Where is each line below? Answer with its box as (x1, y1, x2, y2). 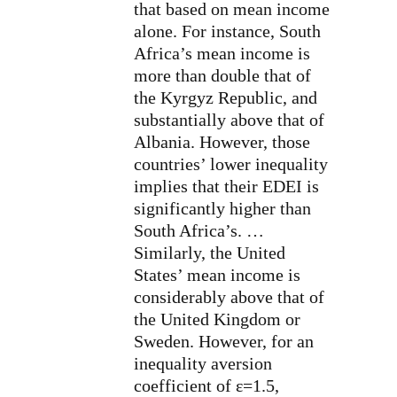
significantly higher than (134, 198, 311, 218)
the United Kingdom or (134, 308, 300, 329)
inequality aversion (134, 353, 272, 373)
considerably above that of (134, 286, 324, 307)
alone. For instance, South (134, 20, 321, 41)
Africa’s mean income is (134, 43, 310, 63)
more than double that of (134, 65, 311, 85)
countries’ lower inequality (134, 153, 328, 174)
